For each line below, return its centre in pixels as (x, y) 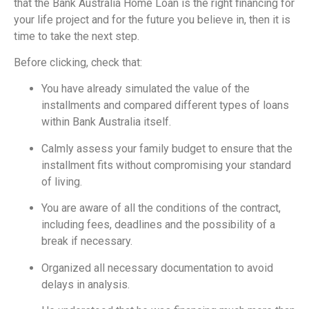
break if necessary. (87, 241)
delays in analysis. (86, 284)
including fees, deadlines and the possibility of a (158, 225)
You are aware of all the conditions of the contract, (161, 208)
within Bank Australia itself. (106, 122)
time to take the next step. (77, 36)
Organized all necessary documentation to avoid (157, 268)
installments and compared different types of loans (165, 106)
